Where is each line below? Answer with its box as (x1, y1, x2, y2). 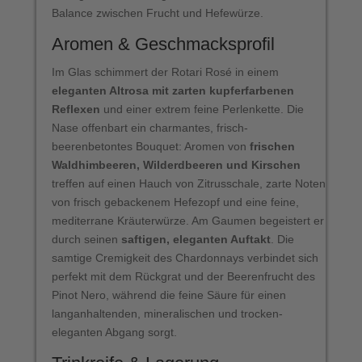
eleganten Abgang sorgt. (51, 325, 177, 339)
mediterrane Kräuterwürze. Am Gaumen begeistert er (51, 213, 324, 227)
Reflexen (51, 102, 100, 116)
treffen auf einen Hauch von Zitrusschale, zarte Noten (51, 176, 326, 190)
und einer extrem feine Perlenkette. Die (99, 102, 304, 116)
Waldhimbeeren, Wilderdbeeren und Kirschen (51, 158, 301, 171)
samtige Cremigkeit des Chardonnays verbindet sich (51, 250, 318, 264)
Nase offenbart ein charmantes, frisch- (51, 120, 248, 134)
